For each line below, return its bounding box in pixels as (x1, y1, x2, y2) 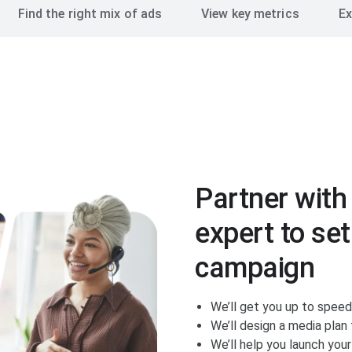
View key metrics (201, 6, 299, 21)
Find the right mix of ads (17, 6, 163, 21)
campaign (195, 251, 314, 285)
